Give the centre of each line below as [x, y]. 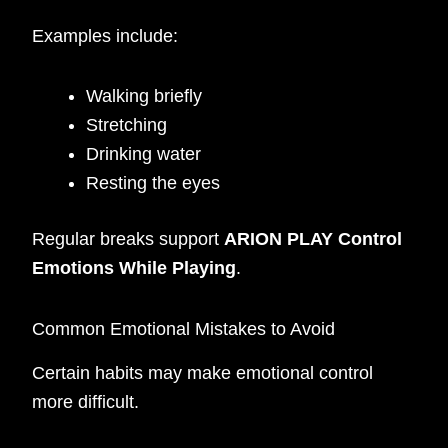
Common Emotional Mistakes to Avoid [184, 328]
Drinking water [144, 154]
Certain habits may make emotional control [203, 373]
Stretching [127, 125]
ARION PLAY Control [313, 239]
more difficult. [86, 402]
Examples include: [105, 35]
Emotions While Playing [134, 268]
